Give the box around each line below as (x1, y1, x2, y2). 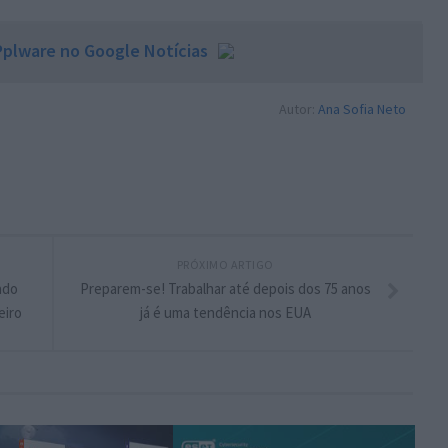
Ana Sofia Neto (317, 99, 406, 118)
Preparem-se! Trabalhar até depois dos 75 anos (79, 278, 371, 298)
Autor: (278, 99, 318, 118)
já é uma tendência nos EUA (139, 302, 311, 322)
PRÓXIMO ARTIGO (176, 256, 274, 272)
